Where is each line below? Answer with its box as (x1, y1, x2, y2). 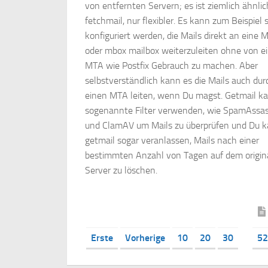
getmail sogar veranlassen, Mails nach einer (85, 134, 259, 146)
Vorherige (125, 232, 165, 243)
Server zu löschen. (85, 164, 157, 176)
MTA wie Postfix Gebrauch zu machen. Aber (85, 59, 258, 71)
